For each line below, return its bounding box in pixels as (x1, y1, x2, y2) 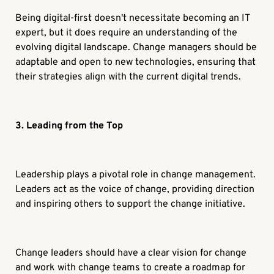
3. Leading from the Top (15, 120, 124, 133)
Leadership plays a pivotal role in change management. (15, 169, 256, 182)
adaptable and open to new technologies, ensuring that (15, 56, 256, 69)
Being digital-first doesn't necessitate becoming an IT (15, 12, 250, 25)
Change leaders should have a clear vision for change (15, 247, 247, 260)
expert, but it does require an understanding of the (15, 27, 238, 40)
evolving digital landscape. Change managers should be (15, 42, 257, 54)
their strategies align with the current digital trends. (15, 71, 242, 84)
